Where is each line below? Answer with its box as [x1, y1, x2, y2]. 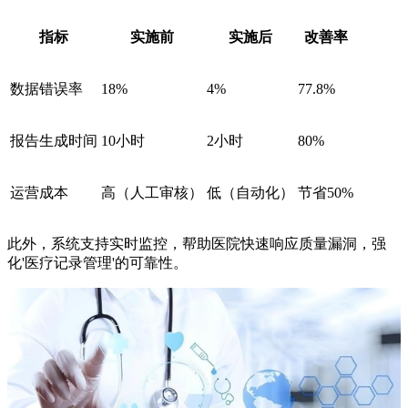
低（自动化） [207, 185, 294, 201]
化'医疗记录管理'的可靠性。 [7, 255, 188, 271]
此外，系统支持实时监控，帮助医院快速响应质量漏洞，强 [7, 236, 386, 252]
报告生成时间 [10, 133, 97, 149]
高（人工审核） [101, 185, 203, 201]
